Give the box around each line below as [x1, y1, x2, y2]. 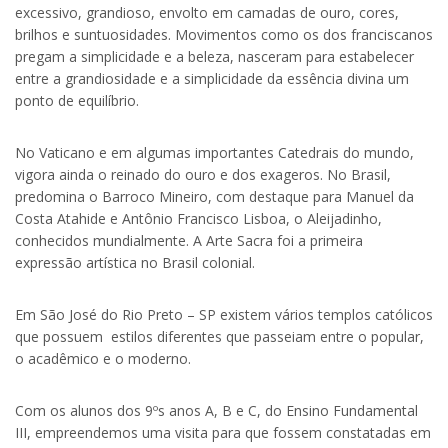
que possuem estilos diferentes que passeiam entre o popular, [15, 327, 424, 347]
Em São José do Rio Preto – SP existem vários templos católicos [15, 305, 433, 325]
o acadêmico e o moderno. [15, 349, 191, 369]
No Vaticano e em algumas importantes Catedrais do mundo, [15, 143, 414, 163]
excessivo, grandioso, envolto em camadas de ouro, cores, [15, 3, 399, 23]
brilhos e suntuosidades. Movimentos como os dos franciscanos [15, 25, 433, 45]
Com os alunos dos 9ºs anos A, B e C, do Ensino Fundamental [15, 401, 418, 421]
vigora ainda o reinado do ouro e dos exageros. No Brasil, [15, 165, 391, 185]
